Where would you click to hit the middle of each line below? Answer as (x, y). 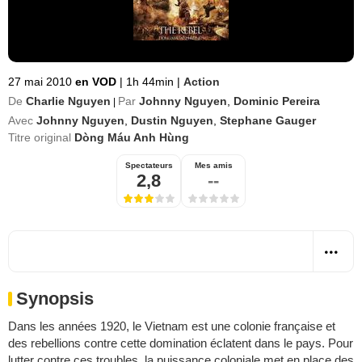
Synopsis (55, 299)
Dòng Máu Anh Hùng (132, 137)
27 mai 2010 (40, 82)
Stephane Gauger (268, 120)
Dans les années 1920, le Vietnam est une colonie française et (172, 326)
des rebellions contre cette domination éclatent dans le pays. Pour (181, 343)
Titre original (41, 137)
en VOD (97, 82)
